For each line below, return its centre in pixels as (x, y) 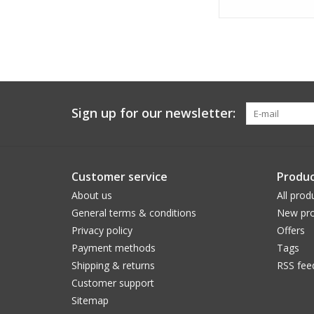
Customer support (113, 283)
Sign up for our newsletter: (153, 113)
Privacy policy (102, 231)
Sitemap (90, 301)
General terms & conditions (134, 213)
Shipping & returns (113, 266)
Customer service (120, 177)
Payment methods (114, 248)
